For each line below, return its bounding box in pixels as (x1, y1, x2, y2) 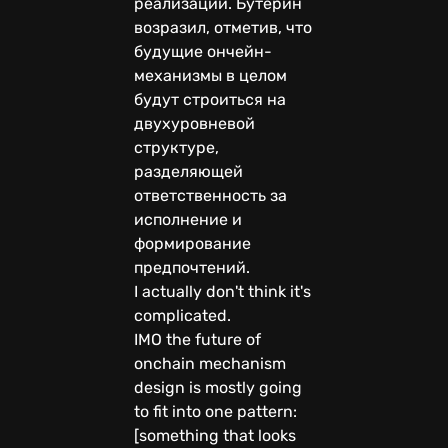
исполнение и (134, 209, 242, 229)
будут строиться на (134, 89, 286, 109)
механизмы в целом (134, 65, 287, 85)
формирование (134, 233, 251, 253)
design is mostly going (134, 377, 302, 397)
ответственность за (134, 185, 287, 205)
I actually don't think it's (134, 281, 311, 301)
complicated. (134, 305, 231, 325)
